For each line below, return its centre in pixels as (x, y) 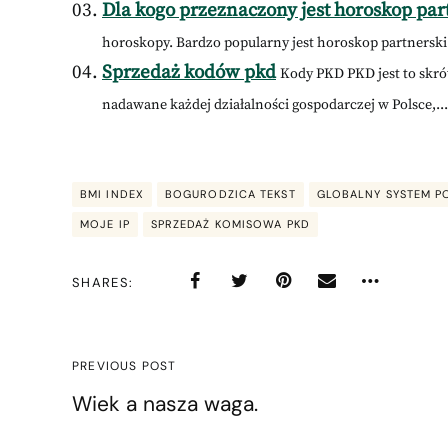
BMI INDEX (112, 193)
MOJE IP (105, 223)
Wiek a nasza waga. (165, 403)
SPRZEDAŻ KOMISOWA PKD (230, 223)
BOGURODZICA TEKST (230, 193)
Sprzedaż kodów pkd (189, 73)
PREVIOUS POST (124, 365)
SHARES (100, 282)
